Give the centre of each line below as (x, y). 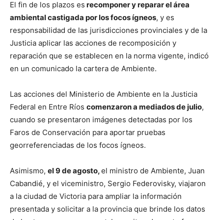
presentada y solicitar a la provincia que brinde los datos (108, 209)
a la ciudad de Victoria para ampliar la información (96, 196)
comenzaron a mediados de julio (144, 107)
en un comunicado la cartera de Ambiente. (83, 68)
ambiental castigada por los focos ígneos (83, 17)
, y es (165, 17)
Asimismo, (29, 170)
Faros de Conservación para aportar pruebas (88, 132)
